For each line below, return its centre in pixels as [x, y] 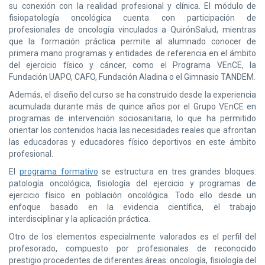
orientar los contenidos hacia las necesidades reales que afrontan [132, 130]
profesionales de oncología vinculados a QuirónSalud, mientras [132, 29]
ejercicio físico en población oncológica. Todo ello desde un [132, 195]
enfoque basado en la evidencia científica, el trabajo [132, 207]
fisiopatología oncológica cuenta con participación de [132, 17]
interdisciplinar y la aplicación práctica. [80, 219]
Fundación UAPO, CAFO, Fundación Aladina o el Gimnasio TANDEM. [132, 77]
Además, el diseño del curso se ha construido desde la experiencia [132, 94]
